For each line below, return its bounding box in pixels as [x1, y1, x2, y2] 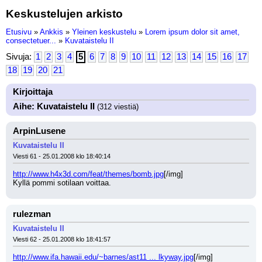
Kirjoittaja [13, 87, 53, 96]
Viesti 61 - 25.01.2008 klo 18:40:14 [13, 153, 111, 160]
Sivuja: [6, 52, 34, 61]
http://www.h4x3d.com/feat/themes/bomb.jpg [13, 170, 164, 178]
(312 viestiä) [95, 102, 139, 111]
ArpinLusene [13, 126, 65, 136]
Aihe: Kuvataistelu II [13, 102, 95, 111]
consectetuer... [6, 36, 56, 45]
